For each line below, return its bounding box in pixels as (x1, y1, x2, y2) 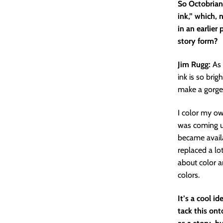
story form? (178, 36, 218, 46)
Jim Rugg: (178, 60, 211, 69)
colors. (178, 170, 200, 180)
